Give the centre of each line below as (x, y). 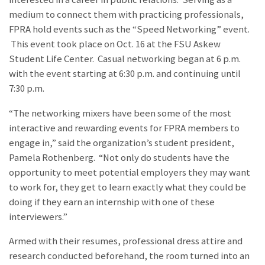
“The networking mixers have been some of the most (120, 113)
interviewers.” (38, 216)
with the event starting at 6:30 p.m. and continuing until (125, 73)
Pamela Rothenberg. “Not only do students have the (119, 157)
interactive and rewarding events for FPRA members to (124, 128)
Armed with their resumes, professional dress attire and (126, 241)
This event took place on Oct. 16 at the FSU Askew (115, 44)
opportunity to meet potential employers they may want (130, 172)
